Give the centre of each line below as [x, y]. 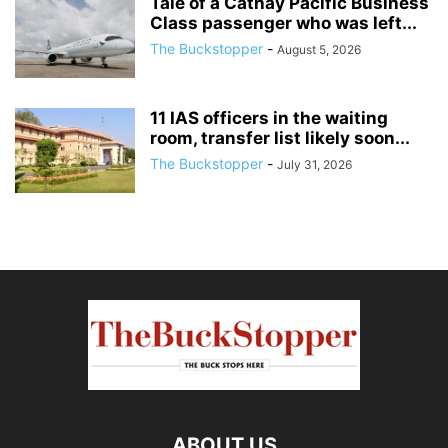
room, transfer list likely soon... [280, 138]
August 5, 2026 [319, 50]
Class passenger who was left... [283, 23]
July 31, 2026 [314, 165]
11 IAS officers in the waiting [269, 118]
